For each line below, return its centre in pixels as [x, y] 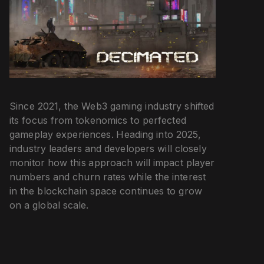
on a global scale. [49, 205]
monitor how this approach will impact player [112, 162]
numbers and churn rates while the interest [108, 176]
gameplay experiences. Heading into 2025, [105, 134]
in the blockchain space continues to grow [106, 191]
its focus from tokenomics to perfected [98, 120]
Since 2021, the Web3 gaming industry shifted [112, 106]
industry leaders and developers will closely [108, 148]
